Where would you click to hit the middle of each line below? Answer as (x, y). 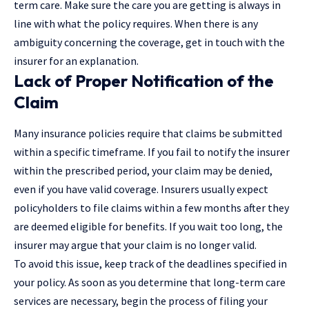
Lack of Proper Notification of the (144, 80)
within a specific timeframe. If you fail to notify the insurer (152, 151)
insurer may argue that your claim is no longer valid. (135, 245)
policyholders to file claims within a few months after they (151, 207)
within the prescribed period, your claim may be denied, (143, 170)
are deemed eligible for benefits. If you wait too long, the (148, 226)
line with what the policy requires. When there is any (136, 23)
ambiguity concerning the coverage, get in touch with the (149, 42)
